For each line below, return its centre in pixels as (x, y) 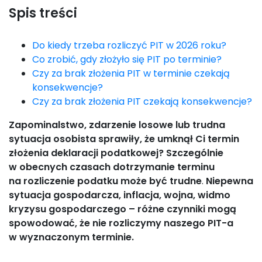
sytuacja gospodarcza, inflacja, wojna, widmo (120, 195)
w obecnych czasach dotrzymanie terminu (112, 167)
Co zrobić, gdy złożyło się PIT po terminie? (127, 59)
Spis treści (43, 13)
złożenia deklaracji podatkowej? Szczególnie (116, 153)
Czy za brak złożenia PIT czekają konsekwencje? (142, 101)
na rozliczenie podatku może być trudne (105, 181)
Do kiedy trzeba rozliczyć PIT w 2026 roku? (129, 45)
